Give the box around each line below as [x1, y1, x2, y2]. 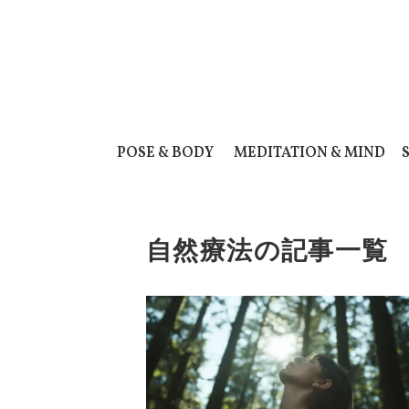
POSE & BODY [117, 143, 214, 163]
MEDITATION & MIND [234, 143, 386, 163]
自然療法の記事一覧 [146, 236, 389, 265]
